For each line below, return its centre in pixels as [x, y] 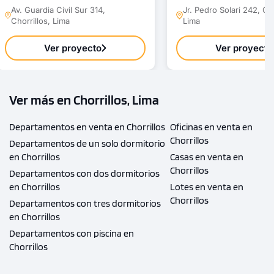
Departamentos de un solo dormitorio [87, 143]
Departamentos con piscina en [72, 233]
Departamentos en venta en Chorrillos [87, 127]
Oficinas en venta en [211, 127]
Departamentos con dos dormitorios [84, 173]
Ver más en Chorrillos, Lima [84, 99]
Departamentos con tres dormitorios [85, 203]
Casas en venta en [206, 157]
